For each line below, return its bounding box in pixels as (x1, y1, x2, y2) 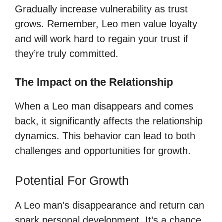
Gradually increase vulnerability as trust (15, 3, 188, 14)
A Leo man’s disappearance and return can (15, 199, 204, 211)
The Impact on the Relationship (15, 75, 173, 88)
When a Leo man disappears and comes (15, 100, 193, 111)
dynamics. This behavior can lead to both (15, 130, 195, 141)
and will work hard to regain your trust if (15, 33, 188, 44)
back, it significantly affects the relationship (15, 115, 203, 126)
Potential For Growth (15, 173, 129, 187)
